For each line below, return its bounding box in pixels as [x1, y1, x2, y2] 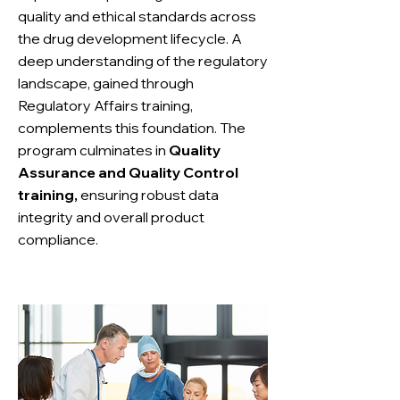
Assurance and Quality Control [18, 163, 238, 181]
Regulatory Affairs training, [18, 96, 193, 114]
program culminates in [18, 141, 169, 159]
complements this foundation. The [18, 119, 246, 137]
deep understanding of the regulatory [18, 52, 268, 70]
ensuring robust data [78, 186, 219, 204]
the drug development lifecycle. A [18, 29, 242, 47]
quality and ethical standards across [18, 7, 256, 25]
